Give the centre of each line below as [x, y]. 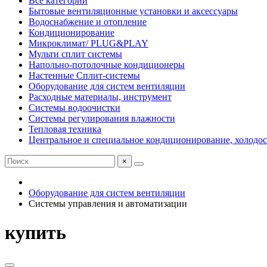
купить [35, 233]
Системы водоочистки [74, 108]
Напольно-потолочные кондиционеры [107, 65]
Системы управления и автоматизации [108, 204]
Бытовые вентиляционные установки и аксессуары [133, 11]
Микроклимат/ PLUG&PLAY [89, 43]
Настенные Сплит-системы [84, 75]
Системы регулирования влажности [102, 118]
